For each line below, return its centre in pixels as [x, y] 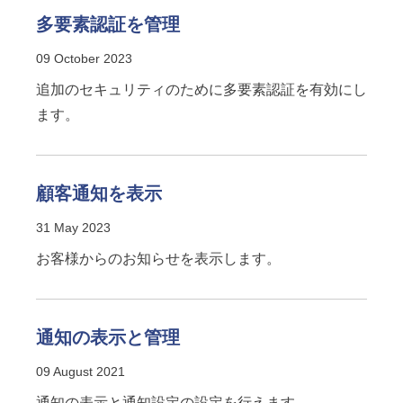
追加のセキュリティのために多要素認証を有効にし [201, 90]
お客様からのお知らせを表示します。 [158, 259]
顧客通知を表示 [99, 193]
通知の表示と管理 [108, 337]
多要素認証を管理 [108, 24]
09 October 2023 [84, 58]
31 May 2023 [73, 228]
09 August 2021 [81, 372]
